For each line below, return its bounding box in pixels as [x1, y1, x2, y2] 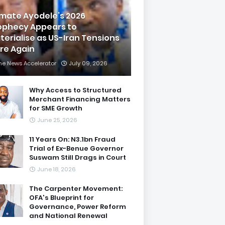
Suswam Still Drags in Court [29, 153, 126, 162]
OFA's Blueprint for [29, 193, 94, 202]
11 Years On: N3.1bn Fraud [29, 135, 116, 144]
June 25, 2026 [37, 116, 77, 124]
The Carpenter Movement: [29, 184, 123, 193]
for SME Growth [29, 103, 82, 113]
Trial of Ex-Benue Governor [29, 144, 124, 153]
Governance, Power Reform [29, 202, 126, 211]
